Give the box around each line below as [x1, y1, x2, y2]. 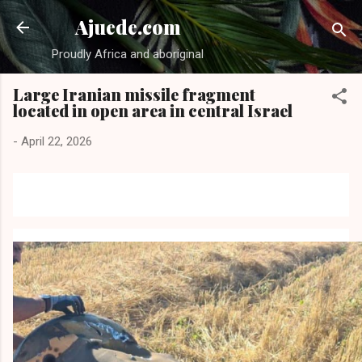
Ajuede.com [74, 15, 181, 40]
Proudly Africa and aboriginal [52, 47, 204, 61]
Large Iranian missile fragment [13, 83, 255, 105]
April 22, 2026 [21, 134, 92, 149]
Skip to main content [181, 13, 292, 27]
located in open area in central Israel [13, 99, 293, 121]
